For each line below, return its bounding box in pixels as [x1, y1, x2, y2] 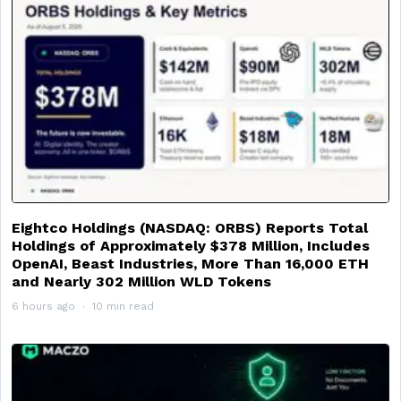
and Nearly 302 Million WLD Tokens [12, 272, 271, 290]
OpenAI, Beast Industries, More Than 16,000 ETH [12, 254, 369, 272]
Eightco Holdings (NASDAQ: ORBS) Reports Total [12, 218, 368, 236]
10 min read [92, 299, 154, 312]
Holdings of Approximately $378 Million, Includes [12, 236, 370, 254]
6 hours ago [12, 299, 75, 312]
